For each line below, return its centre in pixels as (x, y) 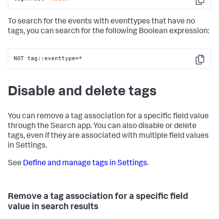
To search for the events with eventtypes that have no (101, 22)
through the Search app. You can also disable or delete (102, 126)
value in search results (53, 207)
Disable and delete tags (82, 92)
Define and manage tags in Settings (85, 164)
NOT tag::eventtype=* (48, 58)
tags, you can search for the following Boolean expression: (109, 32)
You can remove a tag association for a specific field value (108, 117)
